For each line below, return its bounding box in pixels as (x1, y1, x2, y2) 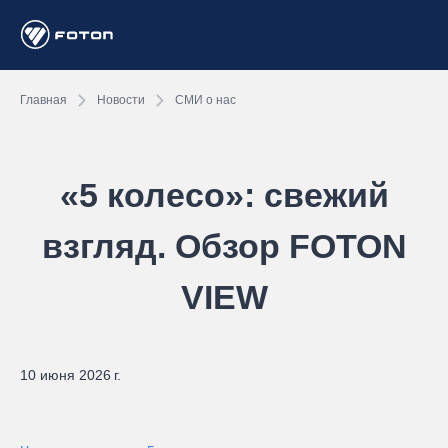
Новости (97, 92, 145, 107)
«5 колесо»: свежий (59, 176, 389, 214)
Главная (20, 92, 67, 107)
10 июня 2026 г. (20, 367, 121, 383)
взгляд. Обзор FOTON (41, 227, 407, 265)
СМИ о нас (175, 92, 236, 107)
